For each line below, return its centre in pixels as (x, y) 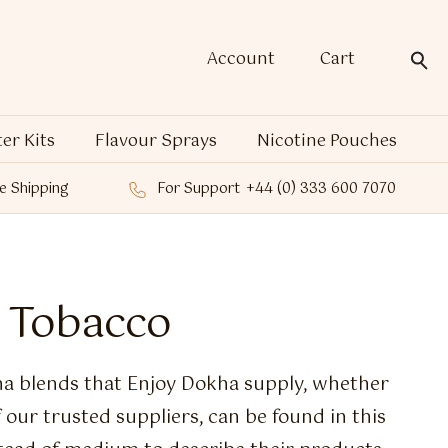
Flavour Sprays (156, 142)
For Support (198, 189)
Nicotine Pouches (327, 142)
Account (241, 60)
